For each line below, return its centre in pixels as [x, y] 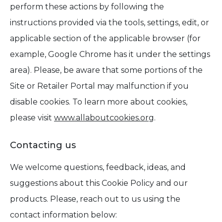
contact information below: [63, 215]
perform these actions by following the [87, 7]
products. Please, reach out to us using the [95, 199]
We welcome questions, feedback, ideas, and [98, 167]
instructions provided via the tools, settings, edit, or [110, 23]
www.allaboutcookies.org [104, 118]
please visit [32, 118]
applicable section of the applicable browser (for [105, 38]
